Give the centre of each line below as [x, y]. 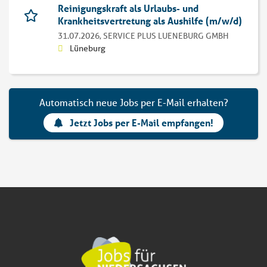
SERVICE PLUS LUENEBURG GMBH [166, 36]
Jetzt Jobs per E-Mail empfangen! [142, 123]
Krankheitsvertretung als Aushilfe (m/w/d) [150, 21]
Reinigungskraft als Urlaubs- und [128, 8]
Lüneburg [88, 49]
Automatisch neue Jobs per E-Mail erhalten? [133, 103]
